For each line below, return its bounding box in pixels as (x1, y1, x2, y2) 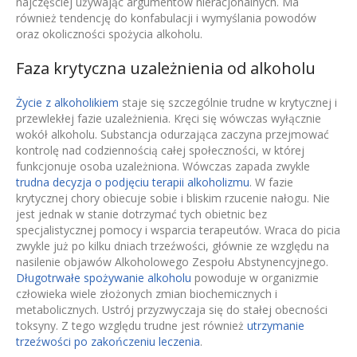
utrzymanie (247, 318, 304, 334)
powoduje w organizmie (191, 270, 319, 286)
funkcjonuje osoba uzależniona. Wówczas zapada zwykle (16, 159, 310, 175)
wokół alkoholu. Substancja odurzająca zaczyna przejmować (16, 127, 329, 143)
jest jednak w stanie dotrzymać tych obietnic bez (16, 206, 267, 222)
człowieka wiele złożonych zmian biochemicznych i (16, 286, 277, 302)
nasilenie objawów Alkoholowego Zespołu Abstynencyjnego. (16, 254, 328, 270)
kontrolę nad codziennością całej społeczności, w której (16, 143, 304, 159)
